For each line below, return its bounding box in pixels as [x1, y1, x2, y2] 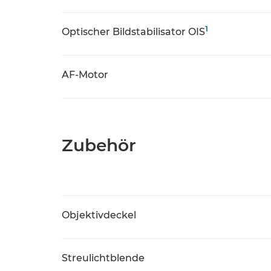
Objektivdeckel [62, 209, 136, 221]
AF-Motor [62, 69, 108, 80]
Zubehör [62, 135, 136, 155]
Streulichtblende [62, 252, 145, 264]
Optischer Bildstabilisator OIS [62, 26, 205, 38]
